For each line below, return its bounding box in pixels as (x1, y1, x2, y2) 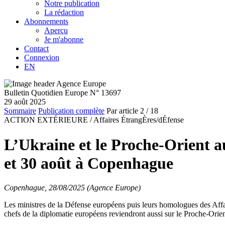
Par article (106, 106, 138, 116)
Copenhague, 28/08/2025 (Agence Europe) (4, 183, 141, 192)
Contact (24, 44, 49, 53)
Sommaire (4, 106, 36, 116)
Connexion (24, 53, 59, 62)
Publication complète (38, 106, 104, 116)
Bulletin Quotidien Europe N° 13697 (4, 88, 121, 97)
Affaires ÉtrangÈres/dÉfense (93, 116, 184, 125)
